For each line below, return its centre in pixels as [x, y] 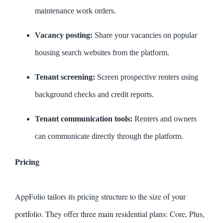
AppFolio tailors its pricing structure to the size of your [100, 197]
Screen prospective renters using [147, 77]
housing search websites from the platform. [102, 53]
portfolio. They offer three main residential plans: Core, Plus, [110, 214]
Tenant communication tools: [84, 119]
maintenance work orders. [75, 11]
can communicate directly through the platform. [109, 136]
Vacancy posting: [64, 35]
